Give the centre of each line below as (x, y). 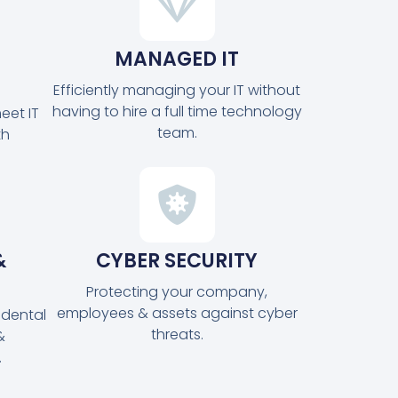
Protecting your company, (177, 291)
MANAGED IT (177, 59)
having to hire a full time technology (177, 111)
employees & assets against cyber (177, 313)
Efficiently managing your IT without (177, 90)
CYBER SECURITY (177, 260)
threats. (177, 334)
